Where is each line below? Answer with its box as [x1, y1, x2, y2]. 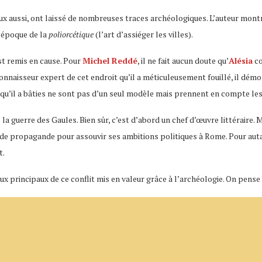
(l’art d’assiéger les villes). [94, 28, 193, 40]
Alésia [229, 54, 253, 66]
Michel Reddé [82, 54, 137, 66]
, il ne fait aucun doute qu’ [137, 54, 229, 66]
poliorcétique [49, 28, 94, 40]
